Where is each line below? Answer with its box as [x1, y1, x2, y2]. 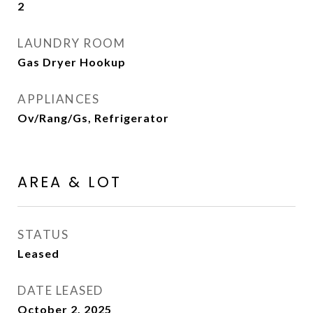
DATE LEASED [17, 283, 103, 298]
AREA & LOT [17, 172, 122, 192]
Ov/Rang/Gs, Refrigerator [17, 111, 169, 124]
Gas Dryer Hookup [17, 55, 126, 68]
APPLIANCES [17, 92, 99, 106]
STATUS [17, 227, 68, 242]
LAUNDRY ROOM [17, 36, 125, 50]
